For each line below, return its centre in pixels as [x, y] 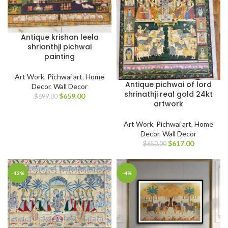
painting [60, 57]
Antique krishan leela [60, 37]
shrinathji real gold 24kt [168, 94]
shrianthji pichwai [60, 47]
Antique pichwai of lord [168, 85]
